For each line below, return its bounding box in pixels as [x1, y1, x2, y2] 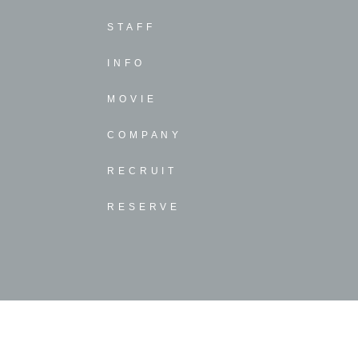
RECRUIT [107, 165, 177, 177]
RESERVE [107, 201, 181, 213]
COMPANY [107, 129, 182, 141]
